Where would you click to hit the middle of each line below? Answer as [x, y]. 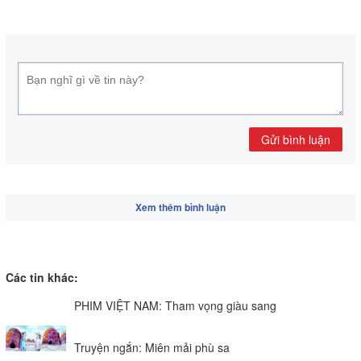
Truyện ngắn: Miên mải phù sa [152, 347]
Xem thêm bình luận [180, 207]
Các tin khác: [42, 277]
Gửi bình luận [296, 139]
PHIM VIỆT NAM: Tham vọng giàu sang [175, 305]
